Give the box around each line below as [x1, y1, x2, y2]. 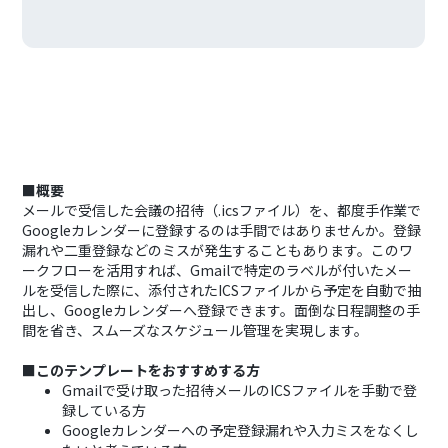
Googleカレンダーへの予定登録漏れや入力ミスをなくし [62, 420, 420, 440]
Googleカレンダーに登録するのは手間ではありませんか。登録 [22, 220, 422, 240]
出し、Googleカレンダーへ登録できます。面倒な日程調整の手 [22, 300, 421, 320]
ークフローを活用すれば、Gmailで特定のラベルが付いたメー [22, 260, 413, 280]
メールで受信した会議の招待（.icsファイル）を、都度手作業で [22, 200, 422, 220]
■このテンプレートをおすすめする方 [22, 360, 261, 380]
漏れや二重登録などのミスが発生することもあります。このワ [22, 240, 414, 260]
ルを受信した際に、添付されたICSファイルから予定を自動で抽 [22, 280, 422, 300]
